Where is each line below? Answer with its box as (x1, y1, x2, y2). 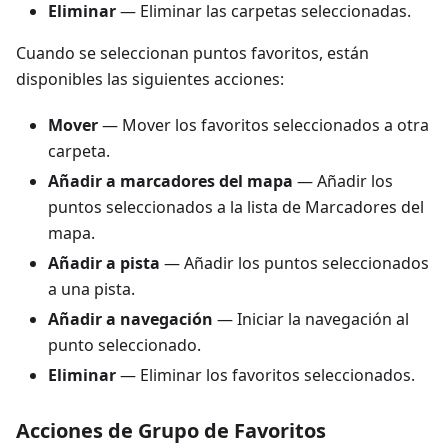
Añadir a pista (48, 252, 160, 274)
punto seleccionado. (48, 334, 201, 356)
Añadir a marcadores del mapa (48, 170, 293, 192)
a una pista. (48, 278, 135, 300)
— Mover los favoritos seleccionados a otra (98, 114, 429, 136)
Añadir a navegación (48, 308, 213, 330)
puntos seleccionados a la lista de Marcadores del (48, 196, 424, 218)
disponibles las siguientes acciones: (16, 68, 284, 90)
